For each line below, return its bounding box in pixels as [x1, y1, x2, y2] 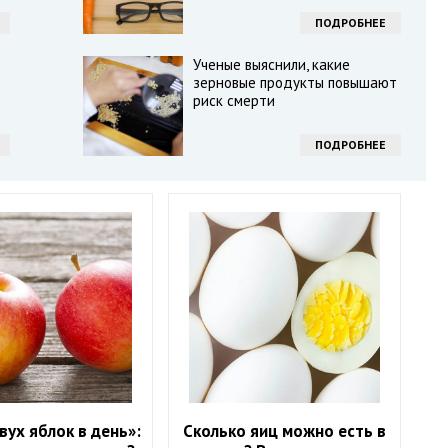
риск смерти [192, 91, 275, 110]
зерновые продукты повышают [192, 73, 397, 92]
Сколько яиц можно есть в [183, 420, 387, 443]
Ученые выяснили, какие [192, 55, 350, 74]
